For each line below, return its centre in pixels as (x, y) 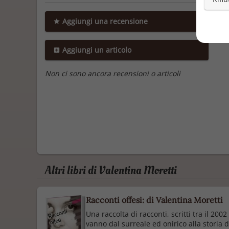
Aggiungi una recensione (104, 21)
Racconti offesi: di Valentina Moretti (154, 200)
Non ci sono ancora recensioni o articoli (113, 73)
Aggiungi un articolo (96, 50)
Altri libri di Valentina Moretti (111, 170)
